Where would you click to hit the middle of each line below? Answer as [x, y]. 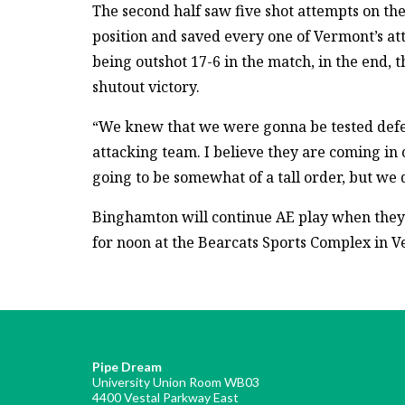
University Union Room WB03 [176, 381]
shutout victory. [146, 86]
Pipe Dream [127, 366]
